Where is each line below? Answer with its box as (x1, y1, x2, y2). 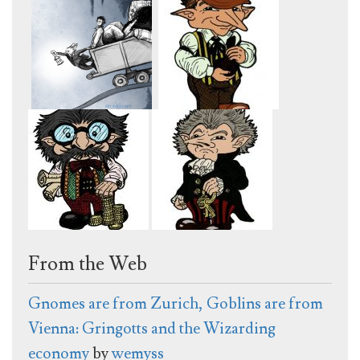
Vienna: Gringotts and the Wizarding (28, 317, 276, 339)
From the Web (28, 251, 147, 276)
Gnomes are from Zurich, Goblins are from (28, 292, 323, 314)
